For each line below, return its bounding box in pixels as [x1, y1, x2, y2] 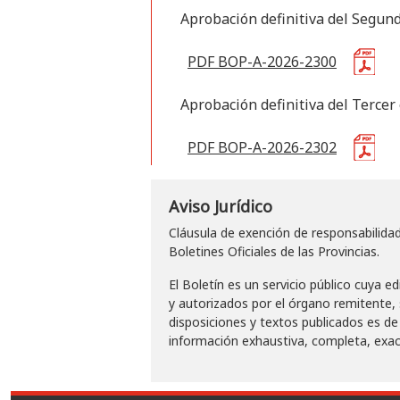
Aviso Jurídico [169, 196, 272, 217]
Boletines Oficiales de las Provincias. [169, 243, 379, 260]
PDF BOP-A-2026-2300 [187, 52, 337, 71]
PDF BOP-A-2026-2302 [187, 137, 337, 157]
